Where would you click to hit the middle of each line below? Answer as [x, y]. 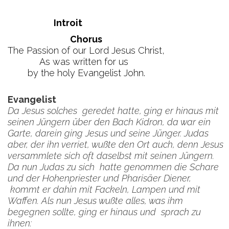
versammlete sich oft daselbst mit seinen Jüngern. [111, 156]
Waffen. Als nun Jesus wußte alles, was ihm [95, 201]
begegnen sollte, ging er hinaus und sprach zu [104, 212]
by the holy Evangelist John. [86, 73]
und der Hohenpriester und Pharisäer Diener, [99, 178]
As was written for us [86, 62]
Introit [86, 23]
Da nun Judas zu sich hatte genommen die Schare [113, 167]
